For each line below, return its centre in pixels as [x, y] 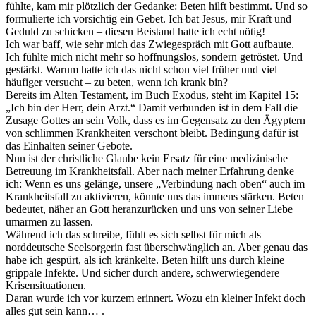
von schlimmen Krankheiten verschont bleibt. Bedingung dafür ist [152, 133]
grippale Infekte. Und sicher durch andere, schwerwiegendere [142, 272]
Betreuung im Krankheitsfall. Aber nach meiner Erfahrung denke [150, 171]
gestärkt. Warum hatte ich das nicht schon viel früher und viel [141, 69]
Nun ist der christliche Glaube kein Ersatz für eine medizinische [147, 158]
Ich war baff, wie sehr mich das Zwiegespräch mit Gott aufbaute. [150, 44]
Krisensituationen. [47, 285]
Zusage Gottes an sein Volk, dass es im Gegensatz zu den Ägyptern [156, 120]
